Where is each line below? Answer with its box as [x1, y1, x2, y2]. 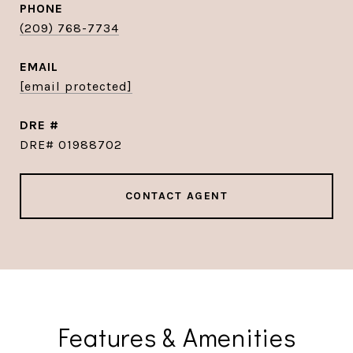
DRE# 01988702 [20, 137, 122, 152]
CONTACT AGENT [124, 189, 229, 203]
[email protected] [20, 79, 132, 94]
